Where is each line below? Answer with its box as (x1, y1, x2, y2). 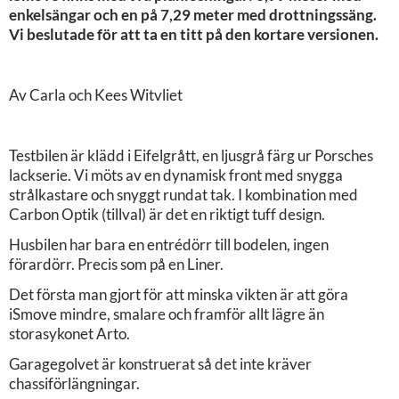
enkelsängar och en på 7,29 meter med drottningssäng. (9, 4, 377, 24)
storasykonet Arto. (9, 323, 130, 343)
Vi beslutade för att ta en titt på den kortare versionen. (9, 24, 379, 44)
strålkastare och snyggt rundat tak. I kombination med (9, 184, 358, 204)
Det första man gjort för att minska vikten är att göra (9, 284, 348, 304)
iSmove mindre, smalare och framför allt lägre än (9, 304, 324, 323)
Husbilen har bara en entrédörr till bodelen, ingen (9, 234, 329, 254)
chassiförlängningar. (9, 373, 140, 393)
